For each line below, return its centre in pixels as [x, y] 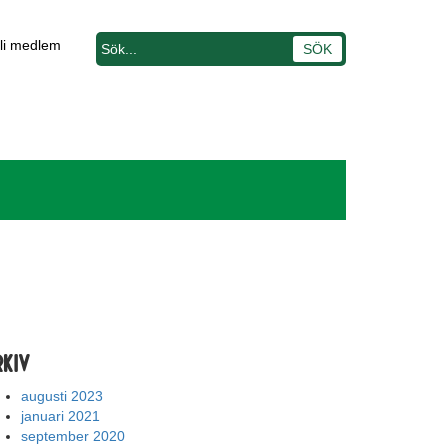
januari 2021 [60, 416]
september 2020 [73, 436]
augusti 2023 [62, 396]
